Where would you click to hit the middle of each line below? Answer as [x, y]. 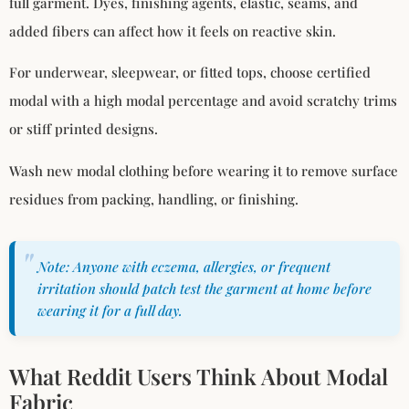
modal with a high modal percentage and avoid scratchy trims [203, 101]
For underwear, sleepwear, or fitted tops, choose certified [190, 73]
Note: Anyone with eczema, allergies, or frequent [184, 266]
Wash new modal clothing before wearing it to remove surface [204, 170]
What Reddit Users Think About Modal [199, 376]
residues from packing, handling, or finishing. [154, 199]
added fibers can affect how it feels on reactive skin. [173, 31]
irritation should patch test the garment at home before [204, 288]
